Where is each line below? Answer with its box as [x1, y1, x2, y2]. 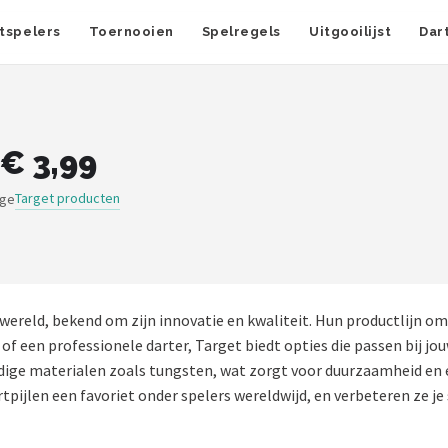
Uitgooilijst [309, 24, 392, 39]
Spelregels [201, 24, 282, 39]
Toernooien [88, 24, 174, 39]
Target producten [15, 189, 120, 207]
